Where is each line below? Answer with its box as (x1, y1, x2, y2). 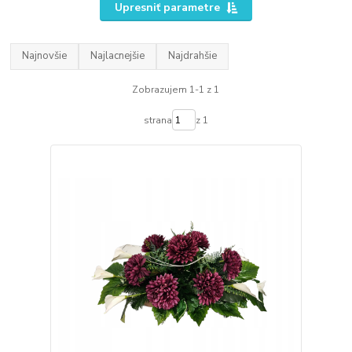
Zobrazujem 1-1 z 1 (132, 82, 220, 96)
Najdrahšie (168, 49, 218, 64)
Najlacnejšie (90, 49, 145, 64)
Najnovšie (22, 49, 68, 64)
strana (143, 113, 172, 126)
